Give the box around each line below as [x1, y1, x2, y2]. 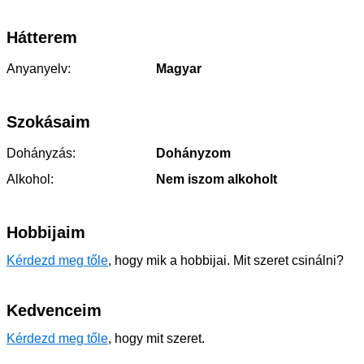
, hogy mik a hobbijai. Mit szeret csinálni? [108, 253, 344, 267]
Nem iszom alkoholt [153, 172, 277, 186]
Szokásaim [6, 113, 90, 131]
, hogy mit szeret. [108, 331, 205, 345]
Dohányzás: [6, 146, 76, 160]
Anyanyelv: [6, 62, 71, 76]
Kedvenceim [6, 301, 102, 319]
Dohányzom [153, 146, 231, 160]
